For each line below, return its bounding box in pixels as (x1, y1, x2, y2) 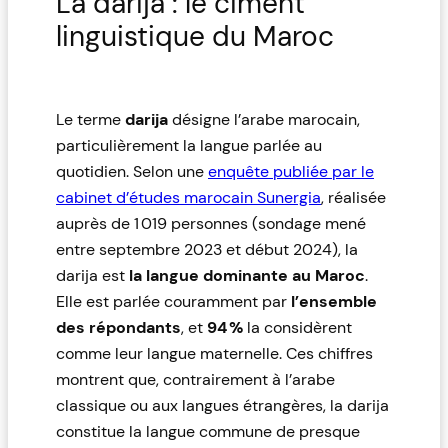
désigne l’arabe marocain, (168, 109, 360, 131)
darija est (56, 265, 129, 287)
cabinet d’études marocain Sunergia (56, 187, 321, 209)
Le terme (56, 109, 125, 131)
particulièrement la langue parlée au (56, 135, 322, 157)
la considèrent (243, 317, 352, 339)
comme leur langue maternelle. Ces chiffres (56, 343, 373, 365)
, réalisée (321, 187, 386, 209)
